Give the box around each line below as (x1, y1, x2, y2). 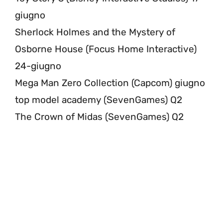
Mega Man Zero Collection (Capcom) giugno (15, 77, 205, 89)
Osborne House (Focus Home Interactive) (15, 43, 197, 55)
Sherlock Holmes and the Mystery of (15, 26, 175, 38)
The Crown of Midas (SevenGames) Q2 (15, 111, 184, 122)
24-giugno (15, 60, 61, 72)
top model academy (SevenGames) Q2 (15, 94, 182, 106)
